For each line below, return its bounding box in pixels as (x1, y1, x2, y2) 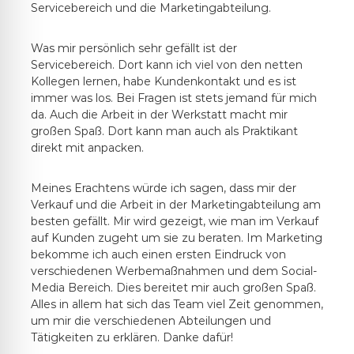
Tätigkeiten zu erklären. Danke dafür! (30, 330, 233, 345)
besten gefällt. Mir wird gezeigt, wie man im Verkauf (30, 213, 318, 228)
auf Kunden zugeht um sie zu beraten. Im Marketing (30, 230, 322, 245)
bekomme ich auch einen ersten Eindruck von (30, 247, 286, 262)
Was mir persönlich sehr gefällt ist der (30, 40, 237, 55)
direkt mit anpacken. (30, 140, 144, 155)
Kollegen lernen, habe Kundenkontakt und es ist (30, 73, 296, 88)
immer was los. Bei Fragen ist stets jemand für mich (30, 90, 317, 105)
